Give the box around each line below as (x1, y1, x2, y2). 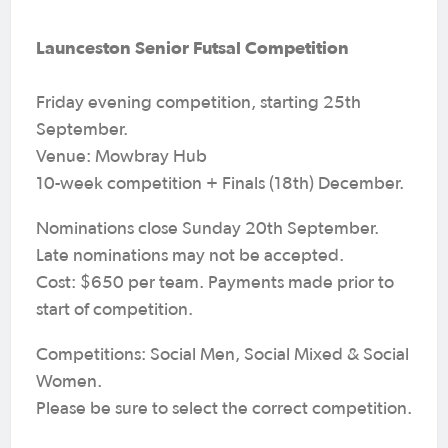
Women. (36, 372, 102, 391)
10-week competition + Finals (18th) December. (36, 174, 404, 193)
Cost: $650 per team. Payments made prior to (36, 273, 394, 292)
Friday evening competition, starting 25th (36, 93, 361, 112)
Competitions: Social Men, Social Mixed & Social (36, 345, 409, 364)
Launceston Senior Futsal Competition (36, 36, 353, 58)
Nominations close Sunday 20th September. (36, 219, 379, 238)
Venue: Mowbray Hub (36, 147, 207, 166)
